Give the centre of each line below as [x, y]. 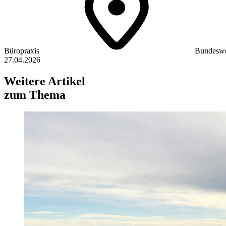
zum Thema [35, 95]
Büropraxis [23, 50]
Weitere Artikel [45, 81]
